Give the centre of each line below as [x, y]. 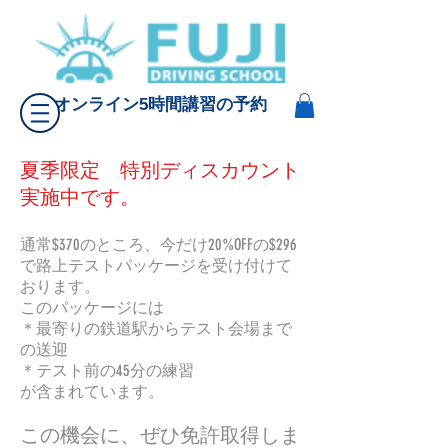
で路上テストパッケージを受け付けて [156, 266]
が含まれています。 [92, 392]
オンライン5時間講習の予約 [160, 104]
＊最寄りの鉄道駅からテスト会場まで [156, 329]
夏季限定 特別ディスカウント [160, 170]
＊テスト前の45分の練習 [107, 371]
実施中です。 [80, 197]
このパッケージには [92, 308]
